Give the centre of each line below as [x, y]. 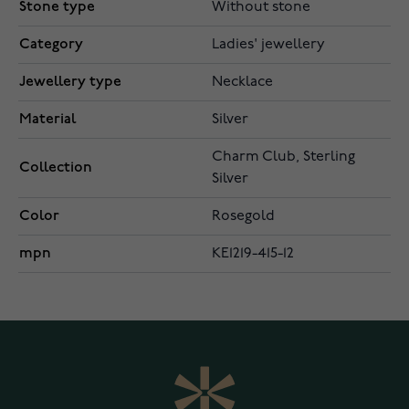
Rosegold [243, 217]
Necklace [242, 83]
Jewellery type [70, 82]
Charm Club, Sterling [283, 157]
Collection [56, 168]
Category [51, 45]
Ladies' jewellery [268, 45]
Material [47, 120]
